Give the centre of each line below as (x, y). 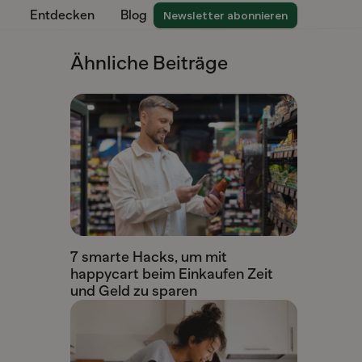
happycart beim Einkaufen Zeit (171, 274)
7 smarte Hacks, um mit (148, 257)
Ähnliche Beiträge (149, 63)
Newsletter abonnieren (225, 15)
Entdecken (62, 15)
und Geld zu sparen (133, 290)
